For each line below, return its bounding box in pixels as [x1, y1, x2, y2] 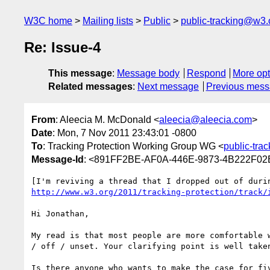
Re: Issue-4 [24, 39, 101, 56]
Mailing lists [83, 16, 133, 26]
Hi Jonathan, [31, 209, 89, 218]
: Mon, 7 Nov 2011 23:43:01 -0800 [52, 127, 196, 138]
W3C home [24, 16, 72, 26]
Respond [186, 68, 226, 79]
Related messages [48, 81, 133, 92]
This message [48, 68, 112, 79]
